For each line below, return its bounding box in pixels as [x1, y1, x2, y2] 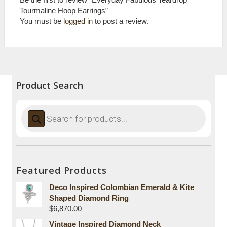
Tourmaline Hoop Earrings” [20, 6, 108, 15]
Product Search [16, 79, 83, 92]
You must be [20, 17, 63, 26]
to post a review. [93, 17, 148, 26]
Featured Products [16, 164, 107, 177]
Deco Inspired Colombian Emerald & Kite [49, 183, 194, 192]
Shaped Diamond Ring [49, 194, 129, 203]
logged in [63, 17, 93, 26]
